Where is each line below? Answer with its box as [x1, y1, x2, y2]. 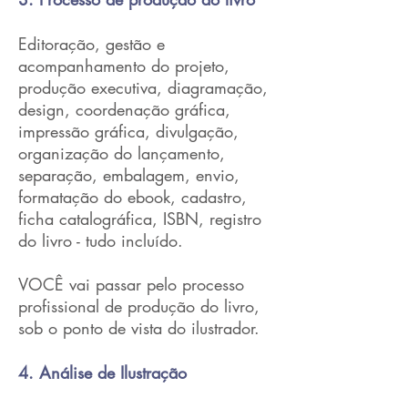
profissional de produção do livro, [18, 295, 260, 317]
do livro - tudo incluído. [18, 229, 183, 251]
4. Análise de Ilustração [18, 362, 187, 383]
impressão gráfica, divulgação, [18, 120, 239, 142]
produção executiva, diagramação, [18, 76, 268, 98]
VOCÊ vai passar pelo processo [18, 273, 244, 295]
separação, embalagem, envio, [18, 164, 240, 186]
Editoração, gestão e [18, 33, 165, 55]
